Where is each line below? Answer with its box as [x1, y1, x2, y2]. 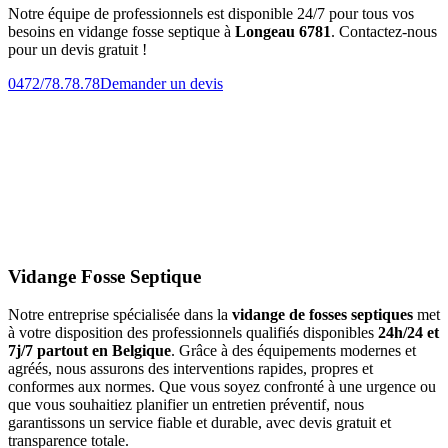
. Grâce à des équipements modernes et [171, 342, 416, 360]
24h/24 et [378, 324, 439, 342]
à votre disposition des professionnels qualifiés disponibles [8, 324, 378, 342]
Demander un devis [100, 74, 223, 92]
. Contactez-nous [331, 22, 437, 40]
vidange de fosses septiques [232, 306, 413, 324]
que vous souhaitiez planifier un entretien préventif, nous [8, 396, 364, 414]
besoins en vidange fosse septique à [8, 22, 235, 40]
